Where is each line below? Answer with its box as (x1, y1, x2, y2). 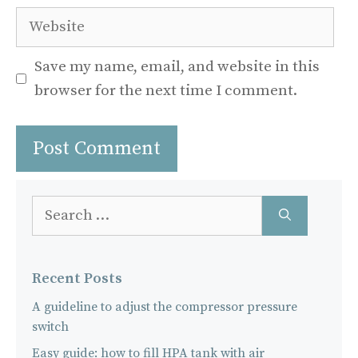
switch (32, 319, 69, 336)
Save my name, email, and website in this (34, 57, 320, 76)
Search (31, 197, 72, 213)
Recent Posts (32, 269, 122, 288)
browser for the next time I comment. (34, 81, 297, 100)
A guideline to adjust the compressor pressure (32, 299, 297, 316)
